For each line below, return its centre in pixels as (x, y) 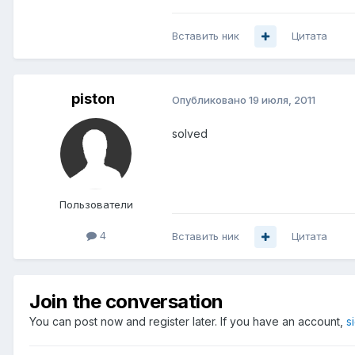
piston (93, 99)
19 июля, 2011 (282, 99)
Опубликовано (210, 99)
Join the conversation (126, 302)
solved (190, 134)
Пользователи (96, 205)
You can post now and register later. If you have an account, (188, 322)
